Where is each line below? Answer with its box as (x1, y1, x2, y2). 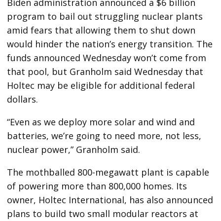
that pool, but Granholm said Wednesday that (7, 65, 204, 77)
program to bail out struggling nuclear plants (7, 10, 203, 22)
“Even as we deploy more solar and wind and (7, 115, 195, 128)
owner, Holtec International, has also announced (7, 193, 214, 206)
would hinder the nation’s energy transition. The (7, 37, 213, 50)
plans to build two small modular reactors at (7, 207, 199, 220)
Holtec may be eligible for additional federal (7, 79, 195, 91)
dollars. (7, 93, 38, 105)
